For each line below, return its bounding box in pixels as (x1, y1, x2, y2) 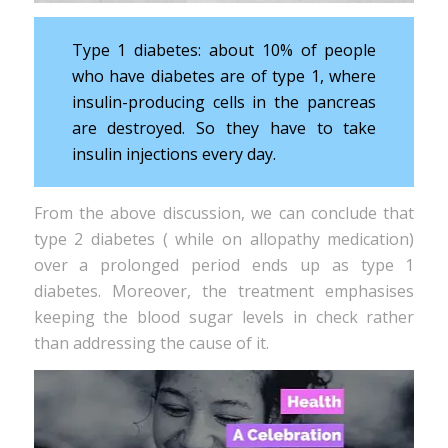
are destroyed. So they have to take (71, 116, 377, 139)
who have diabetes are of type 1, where (71, 64, 377, 87)
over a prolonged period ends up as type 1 (33, 254, 415, 277)
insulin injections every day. (71, 142, 276, 165)
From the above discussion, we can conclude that (33, 202, 415, 225)
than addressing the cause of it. (33, 332, 269, 355)
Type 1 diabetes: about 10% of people (71, 38, 377, 61)
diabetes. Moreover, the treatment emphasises (33, 280, 415, 303)
